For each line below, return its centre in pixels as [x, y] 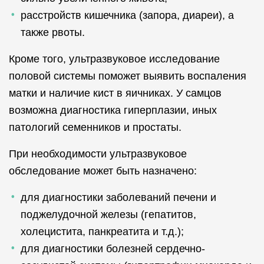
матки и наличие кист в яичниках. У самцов [115, 93]
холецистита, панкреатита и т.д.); [102, 232]
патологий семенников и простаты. [95, 127]
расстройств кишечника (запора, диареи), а [127, 15]
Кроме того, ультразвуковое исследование [114, 59]
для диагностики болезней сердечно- [113, 249]
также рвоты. [53, 32]
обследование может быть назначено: [103, 171]
